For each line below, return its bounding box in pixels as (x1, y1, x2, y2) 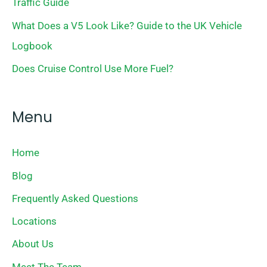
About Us (12, 238, 54, 250)
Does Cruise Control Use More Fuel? (12, 62, 173, 74)
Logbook (12, 39, 52, 52)
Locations (12, 215, 57, 228)
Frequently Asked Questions (12, 192, 138, 204)
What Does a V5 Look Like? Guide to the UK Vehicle (12, 19, 242, 32)
